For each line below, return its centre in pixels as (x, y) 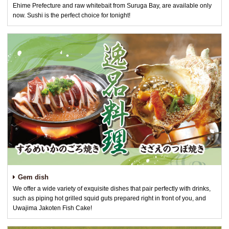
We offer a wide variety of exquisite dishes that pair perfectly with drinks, (112, 189)
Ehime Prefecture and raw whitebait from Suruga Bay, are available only (112, 5)
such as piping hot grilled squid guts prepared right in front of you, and (109, 199)
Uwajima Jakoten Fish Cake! (52, 208)
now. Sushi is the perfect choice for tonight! (72, 15)
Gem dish (33, 177)
